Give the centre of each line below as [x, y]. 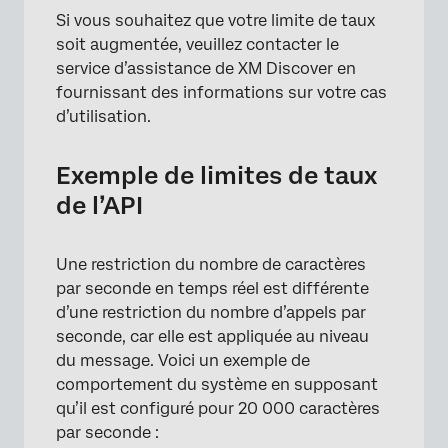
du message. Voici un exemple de [183, 360]
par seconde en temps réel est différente [212, 288]
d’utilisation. [103, 116]
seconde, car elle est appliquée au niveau [212, 336]
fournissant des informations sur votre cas [221, 92]
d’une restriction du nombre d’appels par [211, 312]
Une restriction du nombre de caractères [211, 264]
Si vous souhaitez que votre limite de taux [215, 20]
